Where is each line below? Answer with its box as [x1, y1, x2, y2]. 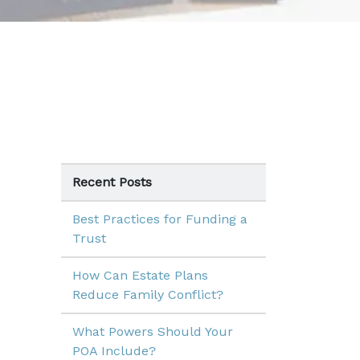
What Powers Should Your [72, 324, 233, 339]
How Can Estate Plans [72, 268, 208, 283]
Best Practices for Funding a [72, 211, 247, 227]
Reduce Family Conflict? [72, 287, 223, 302]
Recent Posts [72, 174, 152, 190]
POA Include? [72, 343, 156, 358]
